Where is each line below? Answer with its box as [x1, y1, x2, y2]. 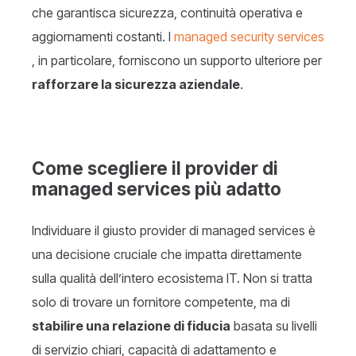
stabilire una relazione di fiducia [32, 317, 230, 334]
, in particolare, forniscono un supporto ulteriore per [32, 52, 322, 68]
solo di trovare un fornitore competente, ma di [32, 293, 290, 310]
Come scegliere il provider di [32, 157, 278, 179]
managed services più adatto [32, 177, 281, 199]
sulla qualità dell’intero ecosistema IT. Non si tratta [32, 269, 312, 286]
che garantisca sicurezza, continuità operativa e [32, 4, 303, 21]
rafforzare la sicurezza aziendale [32, 75, 240, 92]
